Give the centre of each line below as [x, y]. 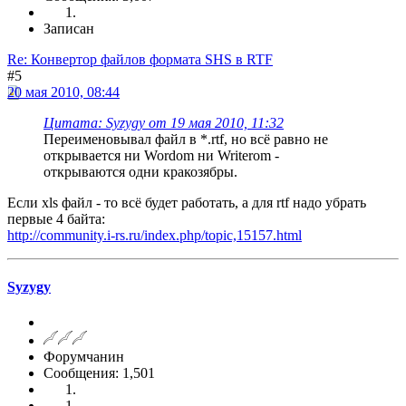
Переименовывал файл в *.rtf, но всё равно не [186, 139]
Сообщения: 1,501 [99, 373]
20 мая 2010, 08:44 [63, 92]
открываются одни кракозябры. [140, 171]
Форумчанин [84, 357]
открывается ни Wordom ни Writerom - [161, 155]
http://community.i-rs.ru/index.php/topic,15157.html [155, 235]
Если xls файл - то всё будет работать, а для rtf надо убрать [187, 202]
